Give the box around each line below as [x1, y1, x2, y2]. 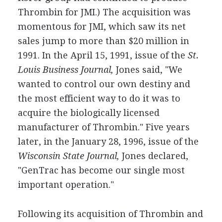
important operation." [17, 179, 114, 190]
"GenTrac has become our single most [17, 165, 185, 175]
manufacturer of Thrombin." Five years [17, 121, 190, 132]
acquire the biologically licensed [17, 107, 160, 118]
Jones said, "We [113, 64, 182, 75]
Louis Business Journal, [17, 64, 113, 75]
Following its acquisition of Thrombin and [17, 208, 203, 219]
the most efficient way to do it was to [17, 93, 180, 104]
